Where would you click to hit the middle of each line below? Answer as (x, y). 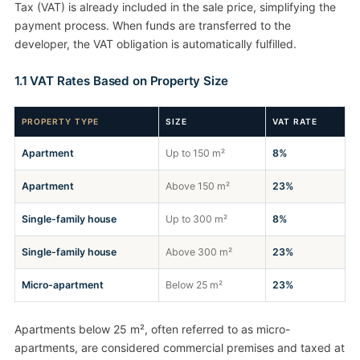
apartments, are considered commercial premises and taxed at (180, 348)
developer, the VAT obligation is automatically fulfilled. (155, 44)
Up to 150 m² (195, 153)
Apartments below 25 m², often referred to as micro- (152, 329)
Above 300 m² (199, 252)
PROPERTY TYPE (61, 122)
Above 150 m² (198, 186)
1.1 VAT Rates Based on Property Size (121, 81)
